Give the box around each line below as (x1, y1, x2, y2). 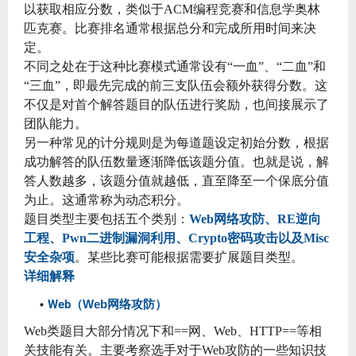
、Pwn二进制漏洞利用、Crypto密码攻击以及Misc (49, 230, 329, 245)
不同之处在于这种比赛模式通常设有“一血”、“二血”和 (24, 59, 326, 73)
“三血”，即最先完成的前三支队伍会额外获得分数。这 (24, 78, 327, 92)
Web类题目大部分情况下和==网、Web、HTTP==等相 (24, 323, 322, 338)
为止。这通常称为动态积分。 (24, 192, 189, 207)
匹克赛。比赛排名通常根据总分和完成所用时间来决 (24, 21, 316, 35)
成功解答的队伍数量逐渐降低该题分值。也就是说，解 (24, 154, 329, 168)
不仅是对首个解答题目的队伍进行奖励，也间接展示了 (24, 97, 329, 111)
